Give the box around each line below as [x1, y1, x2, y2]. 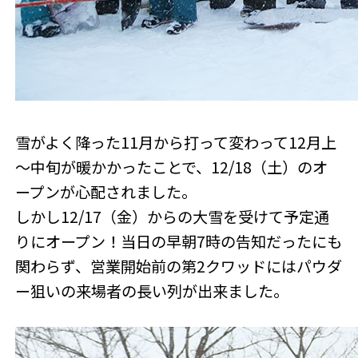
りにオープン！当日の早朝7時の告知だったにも [15, 230, 343, 253]
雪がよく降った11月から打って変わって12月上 [15, 131, 337, 154]
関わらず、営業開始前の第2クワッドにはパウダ [15, 255, 343, 278]
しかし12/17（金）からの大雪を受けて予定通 [15, 205, 330, 229]
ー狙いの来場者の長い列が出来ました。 [15, 280, 289, 303]
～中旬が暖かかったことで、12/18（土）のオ [15, 156, 328, 179]
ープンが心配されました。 [15, 181, 197, 204]
